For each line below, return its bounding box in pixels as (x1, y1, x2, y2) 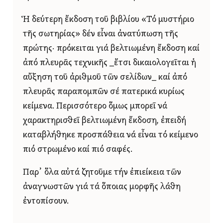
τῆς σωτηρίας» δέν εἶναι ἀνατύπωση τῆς (23, 29, 178, 38)
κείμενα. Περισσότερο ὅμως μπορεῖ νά (23, 102, 167, 111)
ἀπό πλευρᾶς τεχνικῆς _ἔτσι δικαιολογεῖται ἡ (23, 58, 196, 67)
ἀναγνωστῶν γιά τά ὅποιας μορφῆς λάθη (23, 183, 181, 192)
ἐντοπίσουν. (23, 197, 69, 206)
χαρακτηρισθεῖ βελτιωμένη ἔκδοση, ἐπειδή (23, 116, 186, 125)
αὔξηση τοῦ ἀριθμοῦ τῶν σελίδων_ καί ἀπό (23, 73, 187, 82)
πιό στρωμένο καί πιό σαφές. (23, 145, 132, 154)
